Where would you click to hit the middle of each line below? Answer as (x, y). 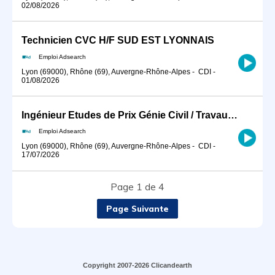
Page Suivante (137, 208)
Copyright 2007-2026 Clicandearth (137, 265)
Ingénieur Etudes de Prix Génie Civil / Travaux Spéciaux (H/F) (233, 115)
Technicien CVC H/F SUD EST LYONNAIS (118, 40)
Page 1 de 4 (137, 186)
